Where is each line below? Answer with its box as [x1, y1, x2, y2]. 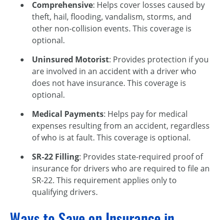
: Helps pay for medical [104, 109, 188, 120]
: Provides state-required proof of [79, 151, 203, 163]
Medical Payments [32, 109, 104, 120]
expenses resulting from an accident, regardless [32, 120, 210, 132]
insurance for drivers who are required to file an [32, 163, 210, 174]
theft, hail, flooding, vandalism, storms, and [32, 11, 192, 23]
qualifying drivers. [32, 187, 98, 198]
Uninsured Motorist [32, 54, 109, 65]
